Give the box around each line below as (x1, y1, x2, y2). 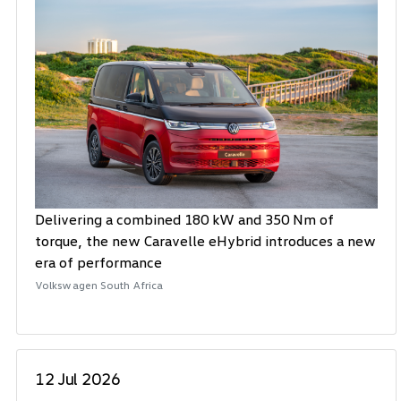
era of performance (35, 252, 162, 271)
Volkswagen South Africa (35, 277, 164, 292)
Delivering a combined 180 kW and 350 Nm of (35, 209, 334, 228)
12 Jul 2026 (35, 368, 121, 388)
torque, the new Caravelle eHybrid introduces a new (35, 231, 376, 250)
